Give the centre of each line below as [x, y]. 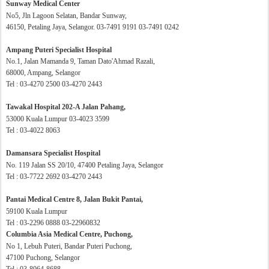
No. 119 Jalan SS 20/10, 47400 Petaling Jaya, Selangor [85, 165]
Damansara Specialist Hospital [53, 153]
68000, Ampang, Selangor [43, 73]
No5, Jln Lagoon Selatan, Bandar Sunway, [66, 16]
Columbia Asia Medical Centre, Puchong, [69, 234]
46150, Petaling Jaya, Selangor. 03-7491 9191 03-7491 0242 [92, 27]
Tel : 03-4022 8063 [33, 130]
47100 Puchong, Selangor [43, 258]
